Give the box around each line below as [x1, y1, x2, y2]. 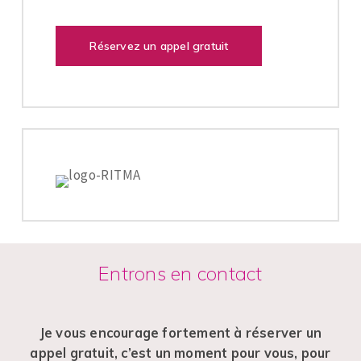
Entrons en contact [98, 261, 263, 286]
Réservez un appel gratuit [89, 39, 229, 54]
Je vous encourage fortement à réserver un [39, 325, 322, 342]
